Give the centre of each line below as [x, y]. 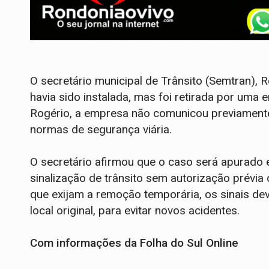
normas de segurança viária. [101, 130]
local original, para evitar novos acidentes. [135, 211]
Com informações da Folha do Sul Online [134, 243]
